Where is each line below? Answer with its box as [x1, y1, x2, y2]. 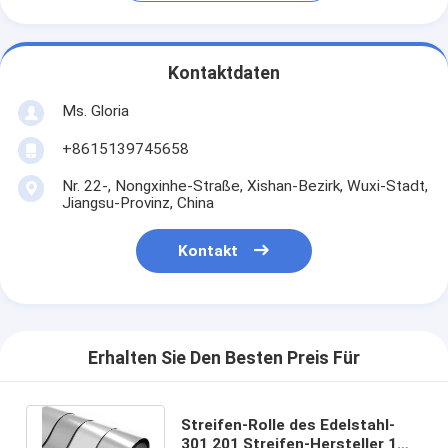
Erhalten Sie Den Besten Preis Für [88, 348, 360, 369]
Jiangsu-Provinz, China [61, 193, 214, 212]
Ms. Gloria [61, 101, 129, 120]
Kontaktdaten [168, 63, 280, 84]
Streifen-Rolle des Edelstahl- [180, 415, 395, 434]
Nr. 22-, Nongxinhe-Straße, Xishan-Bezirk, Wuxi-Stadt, [61, 176, 428, 195]
